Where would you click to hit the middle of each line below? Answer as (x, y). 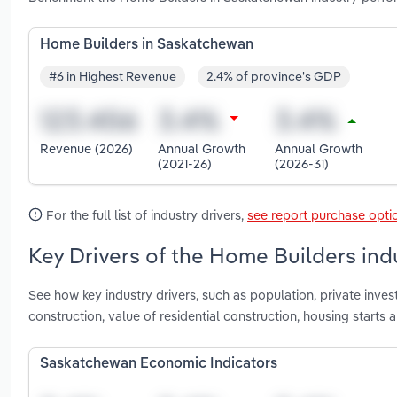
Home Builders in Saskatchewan (147, 45)
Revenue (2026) (86, 149)
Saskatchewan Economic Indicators (159, 365)
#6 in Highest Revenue (113, 77)
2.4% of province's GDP (274, 77)
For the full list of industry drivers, (145, 214)
